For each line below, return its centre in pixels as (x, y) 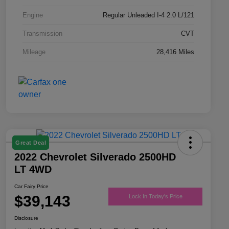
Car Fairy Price (31, 187)
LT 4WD (33, 169)
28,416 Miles (175, 52)
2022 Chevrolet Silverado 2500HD (95, 157)
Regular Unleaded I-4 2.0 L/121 (148, 15)
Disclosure (26, 218)
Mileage (34, 52)
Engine (33, 15)
